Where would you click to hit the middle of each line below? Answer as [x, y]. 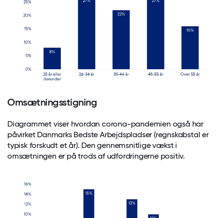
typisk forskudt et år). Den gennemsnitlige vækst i [92, 145]
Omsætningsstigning [52, 102]
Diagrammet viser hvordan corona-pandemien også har [105, 124]
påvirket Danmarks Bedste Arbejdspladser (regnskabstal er [108, 134]
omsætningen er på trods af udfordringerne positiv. [96, 156]
